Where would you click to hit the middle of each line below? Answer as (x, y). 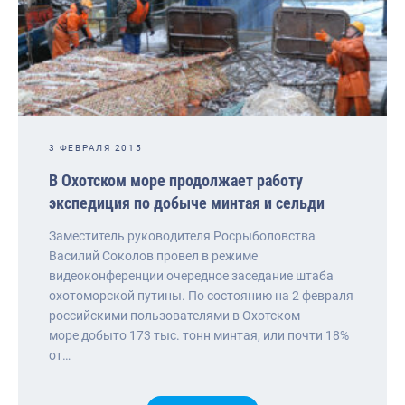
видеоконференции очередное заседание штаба (191, 275)
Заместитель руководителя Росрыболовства (182, 235)
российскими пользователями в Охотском (174, 315)
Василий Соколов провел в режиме (153, 255)
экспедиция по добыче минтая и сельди (187, 202)
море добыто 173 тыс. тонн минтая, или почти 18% (199, 335)
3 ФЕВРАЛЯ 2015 (96, 147)
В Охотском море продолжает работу (176, 180)
